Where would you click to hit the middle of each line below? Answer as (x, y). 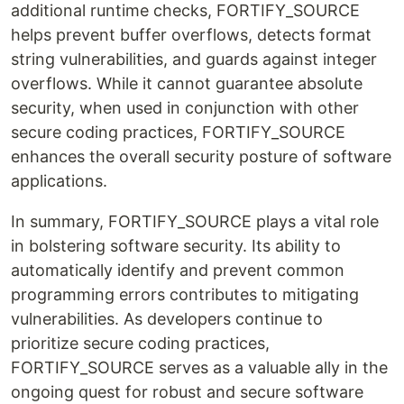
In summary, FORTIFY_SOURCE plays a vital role (195, 221)
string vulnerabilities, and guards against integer (194, 59)
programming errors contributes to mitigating (185, 294)
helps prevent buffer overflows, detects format (191, 35)
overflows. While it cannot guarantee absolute (187, 83)
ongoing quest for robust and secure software (187, 392)
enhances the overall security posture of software (201, 156)
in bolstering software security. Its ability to (176, 246)
